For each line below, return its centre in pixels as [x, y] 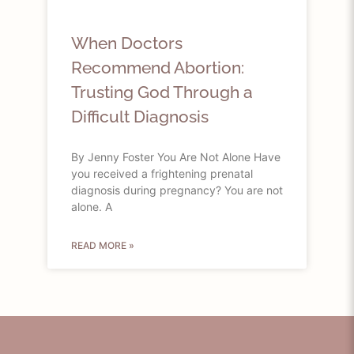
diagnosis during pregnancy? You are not [177, 190]
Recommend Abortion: [158, 67]
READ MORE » [103, 245]
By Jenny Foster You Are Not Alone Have [176, 156]
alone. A [92, 206]
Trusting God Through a [162, 92]
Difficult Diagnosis [140, 116]
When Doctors [127, 43]
